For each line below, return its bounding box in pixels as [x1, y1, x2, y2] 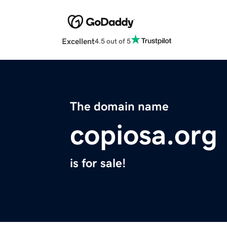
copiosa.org [70, 121, 217, 149]
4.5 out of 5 [95, 37, 131, 45]
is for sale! [70, 157, 126, 170]
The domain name [70, 100, 169, 113]
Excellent [62, 37, 95, 46]
